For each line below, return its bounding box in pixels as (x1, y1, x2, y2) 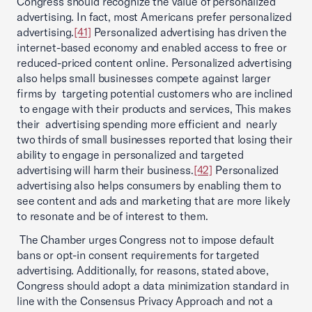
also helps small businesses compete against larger (17, 71, 271, 85)
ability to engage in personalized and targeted (17, 148, 244, 162)
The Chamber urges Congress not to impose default (17, 233, 274, 247)
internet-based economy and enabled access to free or (17, 40, 287, 54)
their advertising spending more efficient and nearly (17, 117, 277, 131)
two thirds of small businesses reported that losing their (17, 132, 292, 146)
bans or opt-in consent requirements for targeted (17, 248, 260, 262)
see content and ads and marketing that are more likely (17, 194, 291, 208)
